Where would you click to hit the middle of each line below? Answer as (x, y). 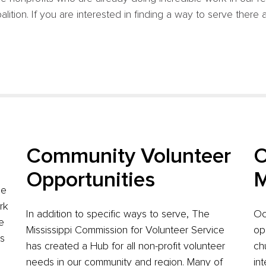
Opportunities (90, 180)
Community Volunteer (128, 157)
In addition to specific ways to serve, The (118, 214)
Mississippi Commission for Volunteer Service (125, 230)
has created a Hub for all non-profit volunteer (125, 246)
